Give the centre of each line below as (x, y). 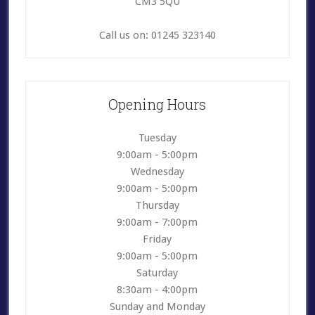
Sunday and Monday (157, 307)
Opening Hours (157, 104)
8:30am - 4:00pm (157, 290)
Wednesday (157, 172)
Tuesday (157, 138)
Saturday (157, 273)
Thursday (157, 205)
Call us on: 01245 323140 (157, 35)
